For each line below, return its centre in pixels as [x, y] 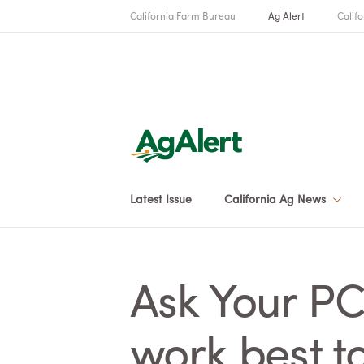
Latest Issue [161, 200]
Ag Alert [286, 17]
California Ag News [277, 200]
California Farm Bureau [183, 17]
